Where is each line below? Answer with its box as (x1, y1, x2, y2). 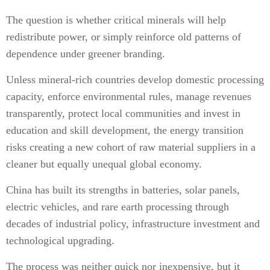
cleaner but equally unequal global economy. (6, 158, 202, 170)
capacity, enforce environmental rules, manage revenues (6, 90, 251, 102)
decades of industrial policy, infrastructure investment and (6, 218, 260, 230)
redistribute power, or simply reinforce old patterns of (6, 31, 241, 43)
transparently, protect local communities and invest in (6, 107, 240, 119)
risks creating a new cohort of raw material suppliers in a (6, 141, 256, 153)
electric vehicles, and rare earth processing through (6, 201, 229, 213)
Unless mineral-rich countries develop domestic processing (6, 74, 264, 86)
